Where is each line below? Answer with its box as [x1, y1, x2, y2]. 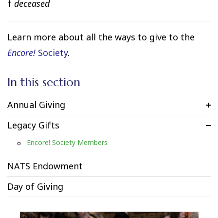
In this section [7, 75, 80, 90]
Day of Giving [7, 181, 63, 193]
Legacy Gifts [7, 119, 59, 131]
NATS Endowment [7, 160, 83, 172]
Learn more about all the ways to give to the [7, 31, 195, 43]
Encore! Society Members [27, 138, 108, 147]
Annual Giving [7, 99, 65, 111]
